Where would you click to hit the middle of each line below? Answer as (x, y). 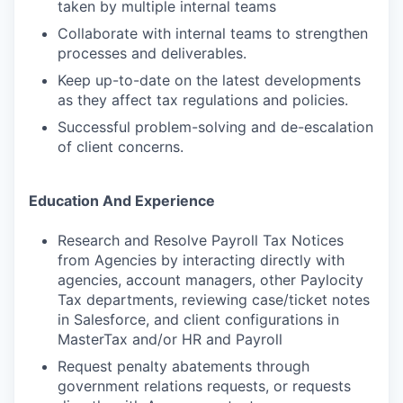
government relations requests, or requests (204, 386)
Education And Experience (122, 201)
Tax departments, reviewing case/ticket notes (214, 300)
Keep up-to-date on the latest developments (209, 80)
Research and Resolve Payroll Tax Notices (201, 240)
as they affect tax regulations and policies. (203, 100)
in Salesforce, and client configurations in (198, 319)
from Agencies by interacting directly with (201, 260)
